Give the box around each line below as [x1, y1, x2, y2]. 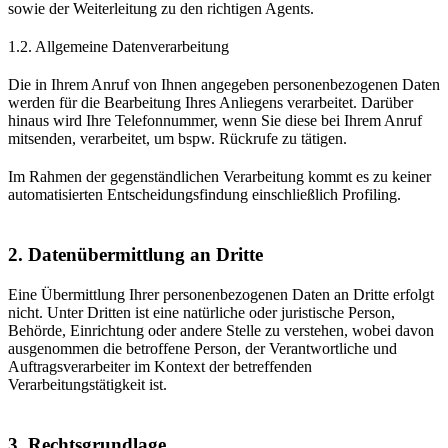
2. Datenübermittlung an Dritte [8, 243, 263, 265]
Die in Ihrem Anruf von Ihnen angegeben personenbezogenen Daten [8, 75, 440, 93]
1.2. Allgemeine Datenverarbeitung [8, 37, 229, 55]
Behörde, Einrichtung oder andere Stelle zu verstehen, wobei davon [8, 321, 434, 339]
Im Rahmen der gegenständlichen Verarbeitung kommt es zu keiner [8, 167, 431, 185]
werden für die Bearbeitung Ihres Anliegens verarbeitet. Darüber [8, 93, 413, 111]
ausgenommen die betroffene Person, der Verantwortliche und [8, 339, 397, 357]
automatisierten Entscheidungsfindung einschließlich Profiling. [8, 185, 405, 203]
